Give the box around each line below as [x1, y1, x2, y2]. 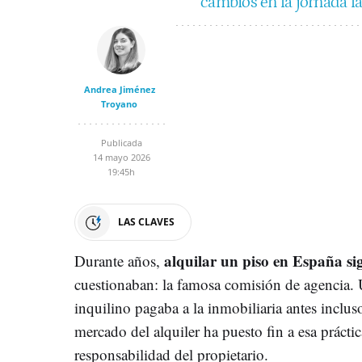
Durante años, [74, 250, 164, 271]
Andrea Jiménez [83, 82, 155, 95]
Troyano [101, 97, 137, 110]
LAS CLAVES [118, 214, 175, 229]
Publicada [100, 136, 142, 149]
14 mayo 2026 [92, 150, 150, 163]
